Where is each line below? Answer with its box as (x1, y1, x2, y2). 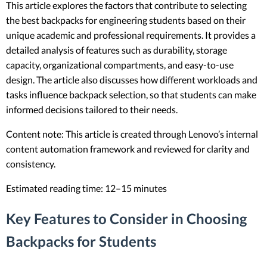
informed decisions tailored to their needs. (6, 103, 178, 115)
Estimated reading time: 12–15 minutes (6, 182, 167, 194)
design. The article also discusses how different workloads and (6, 73, 257, 85)
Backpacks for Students (6, 232, 156, 250)
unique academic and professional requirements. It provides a (6, 29, 256, 41)
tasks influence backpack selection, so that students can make (6, 88, 256, 100)
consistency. (6, 157, 55, 169)
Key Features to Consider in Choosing (6, 209, 247, 227)
